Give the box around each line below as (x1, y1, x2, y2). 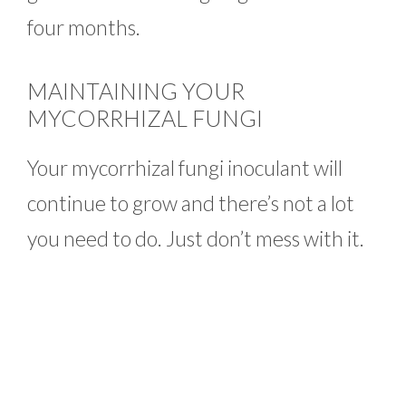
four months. (27, 14, 151, 41)
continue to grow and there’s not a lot (27, 189, 354, 216)
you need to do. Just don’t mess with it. (27, 225, 368, 251)
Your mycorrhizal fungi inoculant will (27, 154, 343, 180)
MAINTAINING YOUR (27, 76, 245, 104)
